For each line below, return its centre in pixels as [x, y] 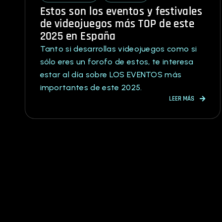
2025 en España [78, 36]
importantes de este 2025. [91, 87]
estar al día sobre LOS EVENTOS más [111, 74]
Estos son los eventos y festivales [121, 11]
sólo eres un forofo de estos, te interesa [117, 61]
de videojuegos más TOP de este [117, 24]
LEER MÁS [182, 98]
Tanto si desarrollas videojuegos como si [118, 49]
